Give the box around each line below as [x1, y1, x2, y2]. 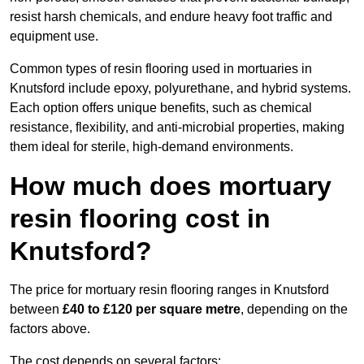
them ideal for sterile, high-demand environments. [10, 140, 293, 154]
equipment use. [10, 29, 98, 44]
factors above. [10, 322, 90, 336]
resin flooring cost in [10, 204, 271, 234]
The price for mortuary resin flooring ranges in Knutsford [10, 283, 329, 297]
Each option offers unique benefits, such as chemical [10, 101, 312, 115]
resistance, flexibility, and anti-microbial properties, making [10, 120, 344, 135]
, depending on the [240, 302, 348, 317]
